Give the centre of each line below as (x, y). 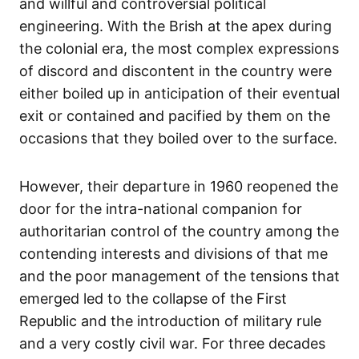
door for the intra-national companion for (161, 209)
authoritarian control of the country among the (179, 232)
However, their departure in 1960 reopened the (179, 187)
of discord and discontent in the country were (175, 71)
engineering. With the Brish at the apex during (175, 26)
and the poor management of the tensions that (179, 276)
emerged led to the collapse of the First (153, 299)
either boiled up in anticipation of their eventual (179, 94)
